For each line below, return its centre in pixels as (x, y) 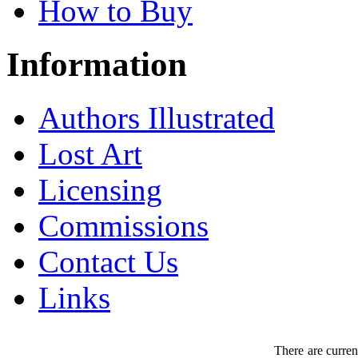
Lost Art (90, 153)
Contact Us (108, 261)
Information (97, 64)
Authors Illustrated (157, 117)
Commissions (123, 225)
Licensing (100, 189)
